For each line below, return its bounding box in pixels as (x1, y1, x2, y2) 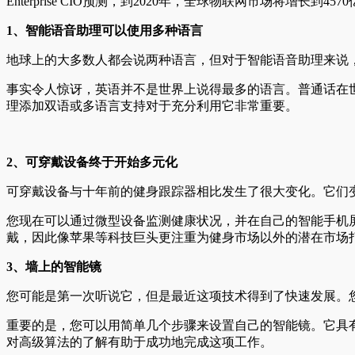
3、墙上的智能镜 (6, 259, 101, 273)
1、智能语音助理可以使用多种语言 (6, 23, 203, 37)
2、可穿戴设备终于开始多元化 (6, 155, 177, 169)
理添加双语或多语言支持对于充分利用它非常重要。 (6, 98, 298, 113)
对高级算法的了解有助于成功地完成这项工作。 (6, 334, 273, 349)
